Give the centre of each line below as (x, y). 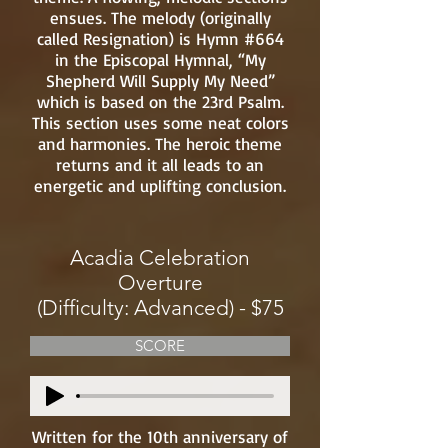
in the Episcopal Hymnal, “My (160, 59)
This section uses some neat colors (160, 122)
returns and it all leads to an (160, 164)
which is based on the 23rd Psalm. (160, 101)
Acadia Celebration (160, 257)
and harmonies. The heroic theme (160, 143)
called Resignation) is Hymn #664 (160, 38)
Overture (160, 282)
